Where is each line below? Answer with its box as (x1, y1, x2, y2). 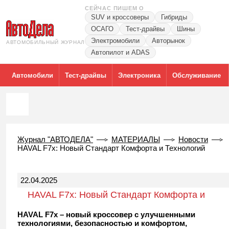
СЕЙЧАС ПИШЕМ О (85, 5, 145, 11)
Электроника (118, 71, 161, 79)
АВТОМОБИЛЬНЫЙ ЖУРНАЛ (6, 39, 85, 45)
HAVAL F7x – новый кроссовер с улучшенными (17, 210, 195, 219)
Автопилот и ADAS (91, 49, 150, 56)
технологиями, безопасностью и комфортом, (17, 219, 187, 227)
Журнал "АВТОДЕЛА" (17, 135, 93, 144)
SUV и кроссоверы (91, 13, 149, 21)
